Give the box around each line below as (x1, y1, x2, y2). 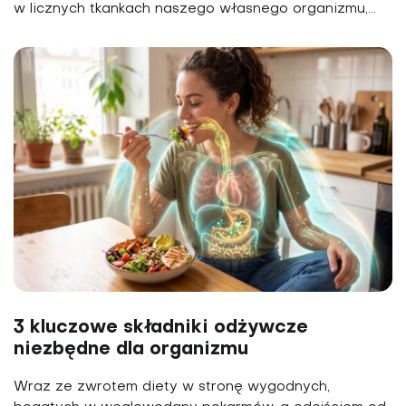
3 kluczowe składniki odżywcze (14, 318, 308, 337)
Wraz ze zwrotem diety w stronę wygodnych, (14, 380, 330, 393)
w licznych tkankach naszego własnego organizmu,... (14, 3, 376, 16)
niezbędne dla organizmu (14, 340, 248, 359)
